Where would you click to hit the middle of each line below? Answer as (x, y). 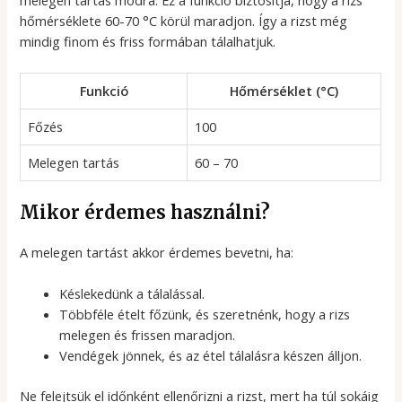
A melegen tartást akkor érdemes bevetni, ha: (157, 252)
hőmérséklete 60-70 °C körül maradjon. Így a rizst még (184, 20)
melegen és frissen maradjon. (148, 335)
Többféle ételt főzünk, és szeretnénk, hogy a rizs (205, 315)
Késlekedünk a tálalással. (132, 294)
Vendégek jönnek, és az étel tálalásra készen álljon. (211, 356)
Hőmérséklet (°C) (284, 90)
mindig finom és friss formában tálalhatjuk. (148, 41)
